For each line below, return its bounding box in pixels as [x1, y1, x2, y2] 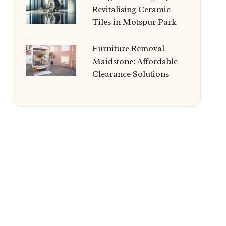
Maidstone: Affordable [92, 56, 178, 67]
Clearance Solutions [92, 69, 169, 79]
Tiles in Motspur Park [92, 17, 177, 27]
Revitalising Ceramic [92, 4, 171, 15]
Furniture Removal [92, 43, 164, 54]
